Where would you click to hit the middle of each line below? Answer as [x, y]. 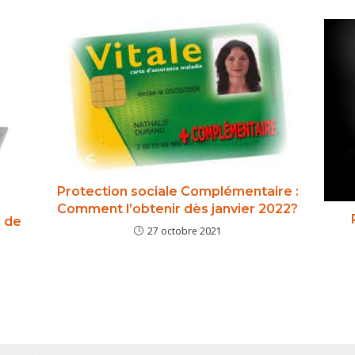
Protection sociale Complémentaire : [177, 191]
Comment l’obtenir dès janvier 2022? [177, 209]
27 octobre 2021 [184, 231]
